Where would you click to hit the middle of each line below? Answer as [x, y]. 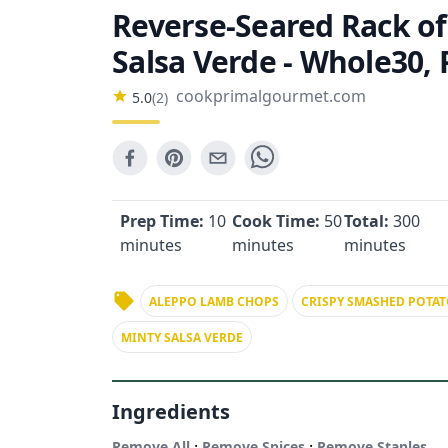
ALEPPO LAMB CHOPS [214, 301]
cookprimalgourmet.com [271, 96]
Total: [368, 221]
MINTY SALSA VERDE [182, 337]
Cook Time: [278, 221]
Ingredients [171, 411]
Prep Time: [164, 221]
